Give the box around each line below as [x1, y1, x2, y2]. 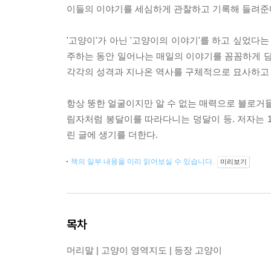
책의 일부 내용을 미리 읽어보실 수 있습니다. [71, 157, 216, 166]
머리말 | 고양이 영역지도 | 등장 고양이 [67, 245, 222, 256]
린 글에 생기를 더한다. [67, 129, 158, 140]
